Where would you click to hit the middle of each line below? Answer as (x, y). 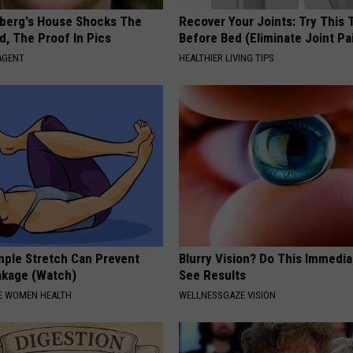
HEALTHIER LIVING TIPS (227, 58)
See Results (213, 275)
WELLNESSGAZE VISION (228, 295)
